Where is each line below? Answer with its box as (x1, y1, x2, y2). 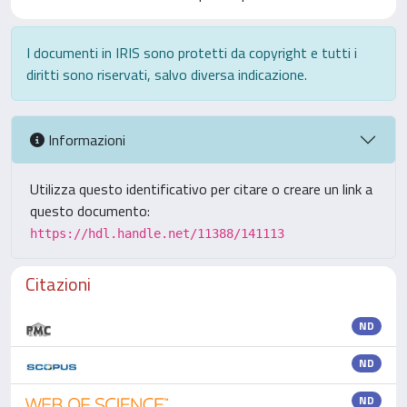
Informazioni (45, 128, 125, 151)
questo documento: (30, 200, 150, 222)
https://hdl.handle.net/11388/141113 (30, 226, 284, 241)
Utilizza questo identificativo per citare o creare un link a (30, 178, 372, 200)
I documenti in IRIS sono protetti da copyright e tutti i (26, 42, 357, 64)
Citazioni (25, 270, 91, 298)
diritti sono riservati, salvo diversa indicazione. (26, 64, 307, 85)
